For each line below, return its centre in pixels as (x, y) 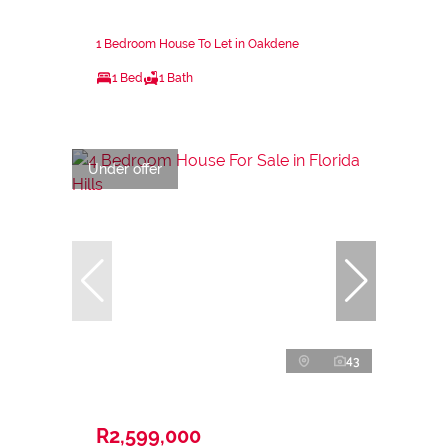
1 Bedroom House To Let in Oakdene (197, 43)
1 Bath (176, 77)
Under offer (125, 168)
